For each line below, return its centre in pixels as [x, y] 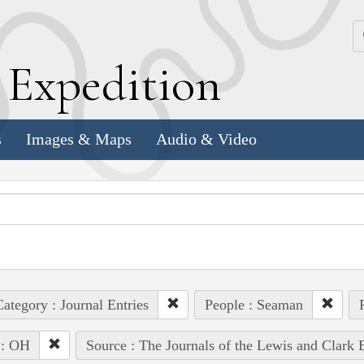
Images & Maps [79, 139]
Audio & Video [206, 139]
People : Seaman [253, 304]
